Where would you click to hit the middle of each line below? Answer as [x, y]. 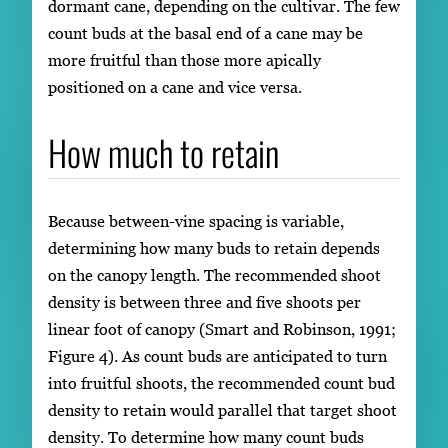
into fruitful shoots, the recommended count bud [221, 382]
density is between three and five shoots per [204, 301]
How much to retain [163, 151]
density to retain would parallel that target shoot [222, 409]
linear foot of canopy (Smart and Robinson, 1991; [222, 328]
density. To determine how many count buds [206, 436]
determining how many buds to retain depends [214, 247]
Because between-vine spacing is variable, [196, 220]
